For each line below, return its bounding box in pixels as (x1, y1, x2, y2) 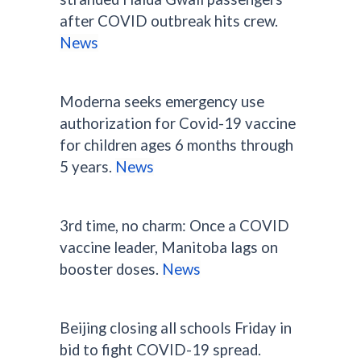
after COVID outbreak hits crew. (60, 12, 278, 30)
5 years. (60, 158, 115, 176)
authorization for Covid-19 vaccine (60, 114, 296, 132)
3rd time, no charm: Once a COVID (60, 217, 289, 234)
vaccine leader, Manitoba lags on (60, 239, 278, 256)
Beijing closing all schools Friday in (60, 319, 292, 337)
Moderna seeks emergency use (60, 93, 264, 110)
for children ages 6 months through (60, 136, 293, 154)
